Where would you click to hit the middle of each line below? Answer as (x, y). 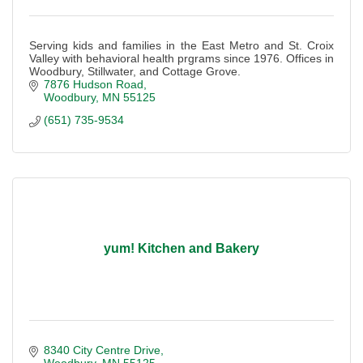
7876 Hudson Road (93, 84)
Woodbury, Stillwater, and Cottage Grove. (135, 71)
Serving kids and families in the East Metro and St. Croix (181, 45)
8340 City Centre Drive (102, 350)
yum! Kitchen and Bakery (181, 249)
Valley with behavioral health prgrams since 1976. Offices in (181, 58)
